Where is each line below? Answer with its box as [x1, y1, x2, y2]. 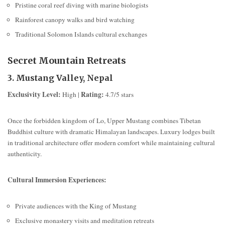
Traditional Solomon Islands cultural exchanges [15, 29, 147, 39]
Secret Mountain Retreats [8, 54, 126, 66]
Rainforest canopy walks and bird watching [15, 15, 135, 24]
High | [61, 90, 81, 99]
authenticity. [8, 149, 42, 159]
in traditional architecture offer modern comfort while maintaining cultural [8, 138, 215, 148]
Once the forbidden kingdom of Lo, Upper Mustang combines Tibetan [8, 116, 201, 126]
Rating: [81, 89, 104, 100]
